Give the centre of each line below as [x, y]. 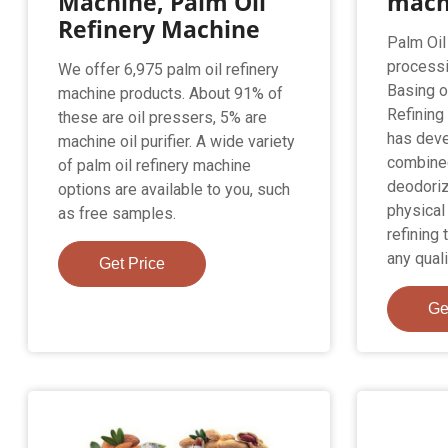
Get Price [132, 263]
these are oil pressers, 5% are [163, 117]
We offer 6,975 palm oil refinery [169, 69]
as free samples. [117, 213]
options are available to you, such [174, 189]
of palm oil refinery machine [155, 165]
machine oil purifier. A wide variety [177, 141]
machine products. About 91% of [171, 93]
